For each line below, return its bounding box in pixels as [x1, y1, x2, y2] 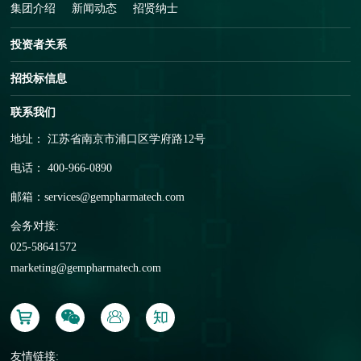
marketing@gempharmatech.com [10, 262, 162, 274]
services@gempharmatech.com [44, 191, 185, 203]
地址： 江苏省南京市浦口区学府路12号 [10, 133, 206, 145]
